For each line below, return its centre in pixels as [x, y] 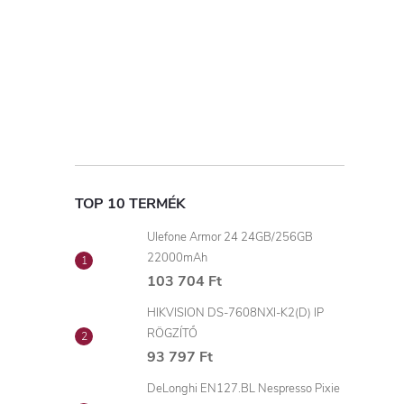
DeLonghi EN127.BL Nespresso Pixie [243, 389]
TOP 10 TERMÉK [130, 204]
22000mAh [177, 258]
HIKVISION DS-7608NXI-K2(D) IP [235, 313]
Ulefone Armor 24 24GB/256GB [230, 238]
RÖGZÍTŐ [172, 334]
